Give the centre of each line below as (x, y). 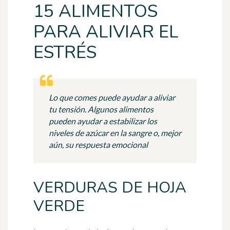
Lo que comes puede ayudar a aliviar (112, 98)
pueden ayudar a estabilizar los (103, 121)
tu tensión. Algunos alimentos (101, 109)
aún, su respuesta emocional (98, 145)
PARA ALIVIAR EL (106, 32)
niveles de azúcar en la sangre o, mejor (115, 133)
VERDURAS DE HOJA (110, 188)
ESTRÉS (65, 53)
